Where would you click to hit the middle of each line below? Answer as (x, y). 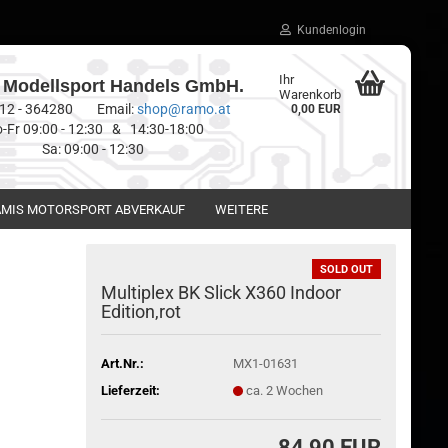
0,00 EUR (315, 109)
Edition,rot (141, 311)
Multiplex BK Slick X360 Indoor (221, 292)
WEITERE (241, 209)
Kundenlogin (328, 30)
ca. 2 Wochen (284, 390)
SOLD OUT (346, 269)
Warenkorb (309, 94)
